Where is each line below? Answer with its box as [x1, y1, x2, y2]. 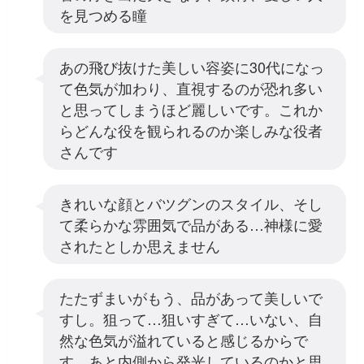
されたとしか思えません [58, 234, 220, 256]
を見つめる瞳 [58, 3, 147, 25]
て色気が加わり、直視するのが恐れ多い [58, 76, 323, 98]
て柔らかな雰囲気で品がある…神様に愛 [58, 213, 323, 235]
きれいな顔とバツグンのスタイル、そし [58, 192, 323, 214]
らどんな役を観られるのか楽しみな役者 [58, 119, 323, 141]
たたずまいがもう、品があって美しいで [58, 286, 323, 308]
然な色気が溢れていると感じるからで [58, 328, 308, 350]
